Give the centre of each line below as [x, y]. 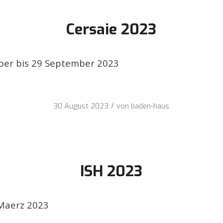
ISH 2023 [111, 171]
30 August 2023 [81, 106]
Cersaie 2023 [111, 30]
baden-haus [150, 106]
